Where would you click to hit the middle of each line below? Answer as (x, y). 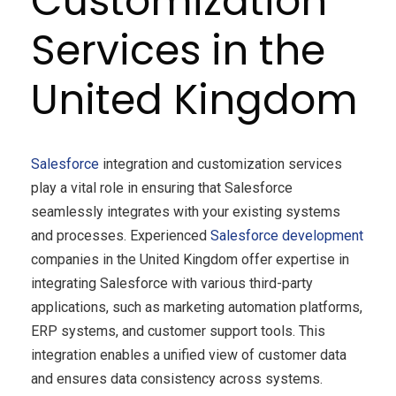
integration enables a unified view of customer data (189, 355)
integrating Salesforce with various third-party (172, 284)
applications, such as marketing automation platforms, (197, 308)
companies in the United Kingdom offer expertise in (190, 260)
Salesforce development (287, 236)
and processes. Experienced (121, 236)
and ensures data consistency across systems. (177, 379)
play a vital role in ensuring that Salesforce (162, 188)
